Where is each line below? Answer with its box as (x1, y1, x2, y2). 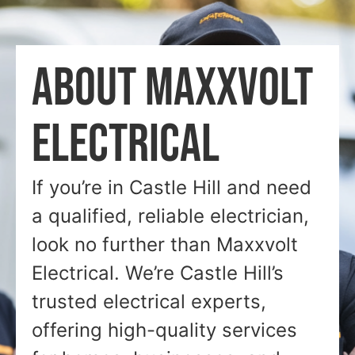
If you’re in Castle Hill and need (32, 176, 311, 200)
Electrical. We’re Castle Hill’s (32, 261, 284, 285)
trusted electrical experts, (32, 290, 266, 314)
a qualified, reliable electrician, (32, 204, 309, 228)
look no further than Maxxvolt (32, 233, 298, 257)
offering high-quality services (32, 319, 297, 342)
